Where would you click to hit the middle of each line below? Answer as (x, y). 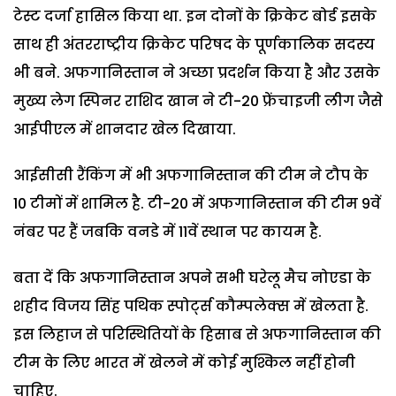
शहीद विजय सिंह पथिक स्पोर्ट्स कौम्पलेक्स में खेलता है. (191, 306)
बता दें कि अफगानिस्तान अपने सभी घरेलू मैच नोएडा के (192, 278)
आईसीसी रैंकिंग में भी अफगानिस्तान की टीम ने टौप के (191, 175)
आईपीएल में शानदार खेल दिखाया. (125, 129)
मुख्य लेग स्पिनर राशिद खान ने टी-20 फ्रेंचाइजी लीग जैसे (198, 101)
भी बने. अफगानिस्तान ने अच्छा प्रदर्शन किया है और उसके (197, 72)
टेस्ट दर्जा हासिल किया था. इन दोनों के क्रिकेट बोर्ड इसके (195, 16)
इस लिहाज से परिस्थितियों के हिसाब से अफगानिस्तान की (197, 334)
